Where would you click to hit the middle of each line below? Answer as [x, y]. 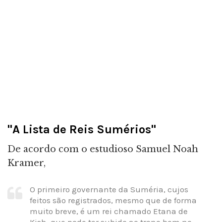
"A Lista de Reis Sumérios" [82, 130]
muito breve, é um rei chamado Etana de [109, 211]
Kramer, [27, 163]
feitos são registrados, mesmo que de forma [113, 200]
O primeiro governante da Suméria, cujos [109, 189]
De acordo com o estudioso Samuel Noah [103, 149]
